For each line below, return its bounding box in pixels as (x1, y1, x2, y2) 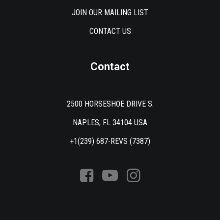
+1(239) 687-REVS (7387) (70, 137, 150, 146)
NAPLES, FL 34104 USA (73, 118, 147, 127)
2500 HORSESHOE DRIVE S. (66, 99, 154, 109)
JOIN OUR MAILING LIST (72, 8, 148, 17)
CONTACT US (89, 27, 131, 36)
